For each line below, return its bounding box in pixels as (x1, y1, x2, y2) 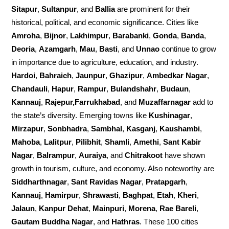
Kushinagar (149, 111, 191, 120)
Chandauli (11, 84, 48, 93)
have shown (163, 151, 205, 159)
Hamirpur (45, 191, 79, 199)
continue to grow (159, 44, 217, 53)
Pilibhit (76, 138, 101, 146)
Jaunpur (76, 71, 106, 80)
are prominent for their (115, 5, 191, 13)
